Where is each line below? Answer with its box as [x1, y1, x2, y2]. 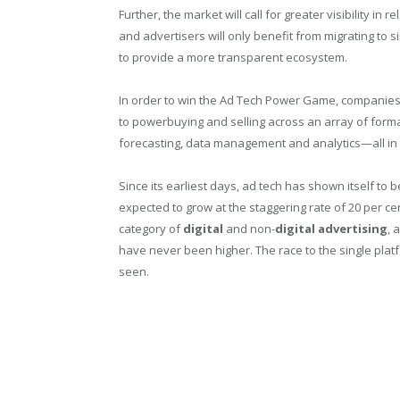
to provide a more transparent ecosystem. [119, 48, 347, 65]
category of [119, 221, 183, 237]
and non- [223, 221, 275, 237]
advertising [318, 221, 387, 237]
